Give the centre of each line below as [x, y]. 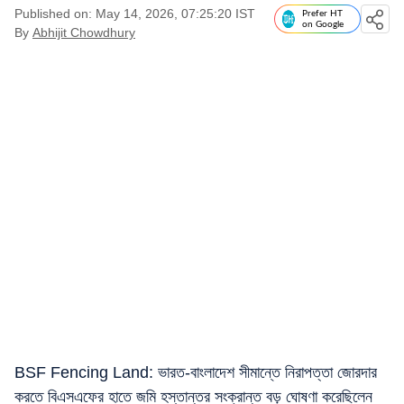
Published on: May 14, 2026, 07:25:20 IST [135, 14]
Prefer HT [322, 14]
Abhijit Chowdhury [84, 32]
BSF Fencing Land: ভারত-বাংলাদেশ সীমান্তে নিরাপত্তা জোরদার [196, 372]
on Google [323, 24]
